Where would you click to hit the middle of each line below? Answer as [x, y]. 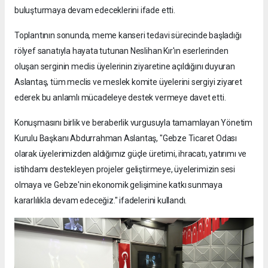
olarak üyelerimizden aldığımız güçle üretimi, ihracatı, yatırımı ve [131, 153]
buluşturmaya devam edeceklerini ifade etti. [95, 10]
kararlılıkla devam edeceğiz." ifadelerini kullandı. [101, 200]
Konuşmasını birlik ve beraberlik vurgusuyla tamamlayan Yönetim [134, 122]
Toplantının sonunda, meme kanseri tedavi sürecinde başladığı [128, 35]
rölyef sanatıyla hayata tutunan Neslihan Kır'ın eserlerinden [121, 51]
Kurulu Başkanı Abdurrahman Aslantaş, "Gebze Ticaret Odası [126, 138]
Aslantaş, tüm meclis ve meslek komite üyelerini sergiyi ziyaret [128, 82]
